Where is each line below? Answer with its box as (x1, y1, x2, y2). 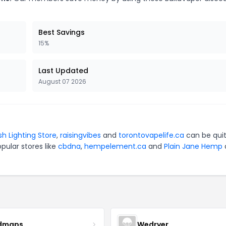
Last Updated (38, 66, 88, 76)
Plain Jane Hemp (164, 141, 222, 151)
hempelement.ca (84, 141, 146, 151)
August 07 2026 (38, 77, 86, 86)
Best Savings (38, 27, 85, 37)
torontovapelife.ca (119, 130, 184, 140)
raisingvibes (60, 130, 101, 140)
